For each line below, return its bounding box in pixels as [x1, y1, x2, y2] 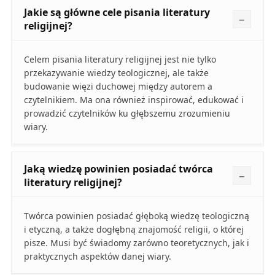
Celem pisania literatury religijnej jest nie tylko [23, 53, 216, 66]
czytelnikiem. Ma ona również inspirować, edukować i [23, 94, 244, 106]
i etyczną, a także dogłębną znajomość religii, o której [23, 223, 244, 236]
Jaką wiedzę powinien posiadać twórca [23, 162, 213, 176]
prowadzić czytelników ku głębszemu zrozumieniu [23, 107, 230, 120]
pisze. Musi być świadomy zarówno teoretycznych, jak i [23, 237, 249, 249]
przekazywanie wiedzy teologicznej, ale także [23, 67, 209, 79]
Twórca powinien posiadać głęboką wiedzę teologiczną [23, 210, 249, 222]
